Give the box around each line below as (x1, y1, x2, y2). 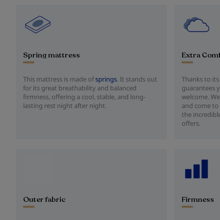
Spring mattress (23, 50, 80, 60)
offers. (182, 119, 200, 128)
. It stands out (117, 75, 157, 83)
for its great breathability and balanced (23, 83, 137, 92)
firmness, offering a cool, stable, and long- (23, 92, 145, 101)
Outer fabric (23, 194, 66, 204)
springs (95, 75, 117, 83)
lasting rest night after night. (23, 101, 107, 110)
